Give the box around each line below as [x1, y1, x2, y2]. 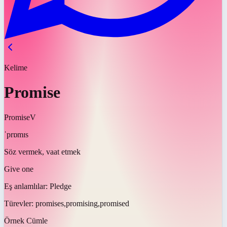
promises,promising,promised [35, 199, 129, 208]
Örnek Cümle [4, 216, 48, 225]
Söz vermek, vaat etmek [4, 147, 81, 156]
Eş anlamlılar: [4, 181, 50, 191]
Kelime [4, 63, 27, 72]
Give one [4, 164, 33, 173]
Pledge [50, 181, 71, 191]
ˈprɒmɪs [4, 130, 28, 139]
